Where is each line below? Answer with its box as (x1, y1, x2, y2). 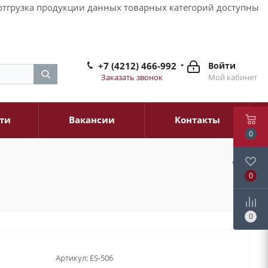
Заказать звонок (101, 72, 163, 83)
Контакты (174, 114, 220, 126)
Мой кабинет (208, 72, 257, 83)
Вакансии (68, 114, 115, 126)
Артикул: (56, 252, 88, 263)
